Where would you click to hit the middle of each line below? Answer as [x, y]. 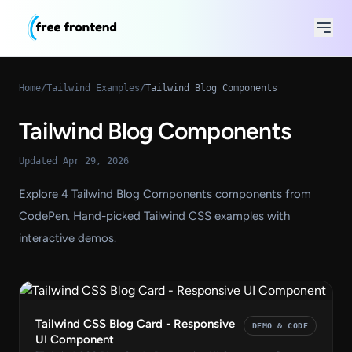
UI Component [75, 339]
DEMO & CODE [280, 325]
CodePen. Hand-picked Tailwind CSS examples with [154, 216]
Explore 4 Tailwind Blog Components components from [165, 194]
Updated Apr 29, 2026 [74, 161]
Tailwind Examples [93, 88]
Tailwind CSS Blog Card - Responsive [135, 323]
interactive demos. [68, 238]
